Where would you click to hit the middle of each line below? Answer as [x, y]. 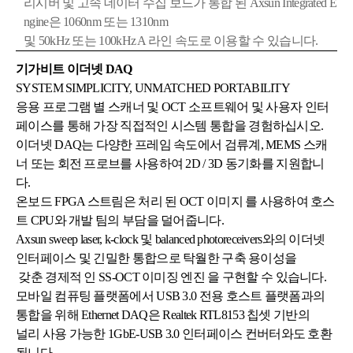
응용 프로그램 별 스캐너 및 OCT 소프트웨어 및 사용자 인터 [173, 107]
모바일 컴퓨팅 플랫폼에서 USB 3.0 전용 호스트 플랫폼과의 [171, 296]
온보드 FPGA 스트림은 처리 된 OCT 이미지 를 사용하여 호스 [175, 201]
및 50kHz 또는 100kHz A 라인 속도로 [119, 41]
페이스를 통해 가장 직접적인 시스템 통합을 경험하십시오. [171, 126]
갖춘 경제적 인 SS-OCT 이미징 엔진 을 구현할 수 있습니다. [171, 277]
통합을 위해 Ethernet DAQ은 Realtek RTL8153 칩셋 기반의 [164, 315]
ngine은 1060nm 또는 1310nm [96, 22]
